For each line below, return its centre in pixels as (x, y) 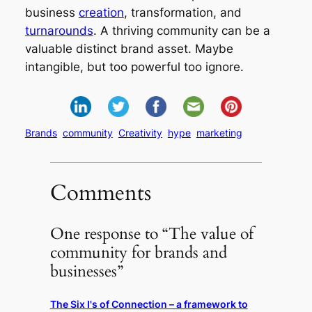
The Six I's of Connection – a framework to (149, 304)
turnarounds (59, 31)
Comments (100, 193)
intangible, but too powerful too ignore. (134, 67)
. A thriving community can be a (181, 31)
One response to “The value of (151, 234)
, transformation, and (182, 13)
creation (101, 13)
